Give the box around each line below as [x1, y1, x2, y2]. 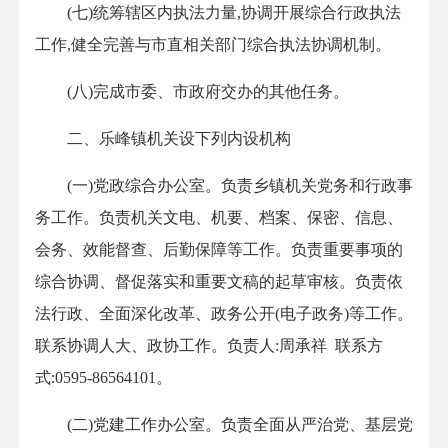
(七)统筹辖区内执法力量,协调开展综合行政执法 [35, 4, 401, 22]
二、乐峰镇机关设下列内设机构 [35, 130, 291, 148]
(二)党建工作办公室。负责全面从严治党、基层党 [35, 416, 413, 434]
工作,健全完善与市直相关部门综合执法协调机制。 [35, 36, 391, 54]
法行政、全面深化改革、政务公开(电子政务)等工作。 [35, 305, 413, 323]
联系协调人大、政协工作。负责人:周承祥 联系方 [35, 337, 383, 355]
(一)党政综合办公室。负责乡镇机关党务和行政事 [35, 177, 413, 195]
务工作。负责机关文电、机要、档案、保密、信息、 [35, 209, 403, 227]
